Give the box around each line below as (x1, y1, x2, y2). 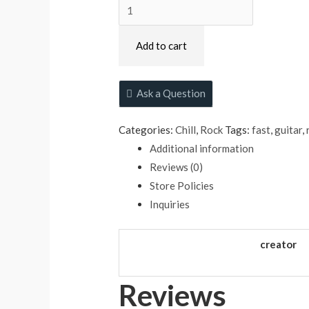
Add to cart (136, 39, 188, 52)
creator (260, 238, 297, 251)
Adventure (118, 17, 167, 30)
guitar (275, 123, 303, 136)
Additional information (150, 141, 255, 154)
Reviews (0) (150, 160, 203, 173)
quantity (118, 35, 157, 48)
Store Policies (150, 179, 215, 192)
